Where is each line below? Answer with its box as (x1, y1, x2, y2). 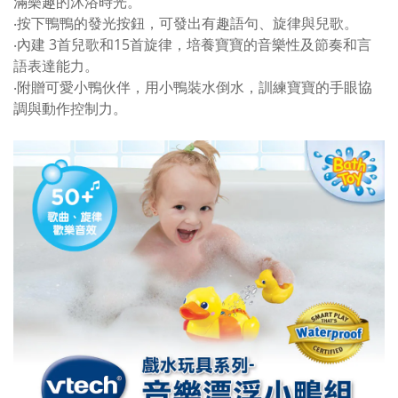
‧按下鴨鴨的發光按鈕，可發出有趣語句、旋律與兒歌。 (13, 13, 358, 33)
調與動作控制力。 (13, 99, 127, 118)
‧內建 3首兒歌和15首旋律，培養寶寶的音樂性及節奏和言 (13, 35, 371, 54)
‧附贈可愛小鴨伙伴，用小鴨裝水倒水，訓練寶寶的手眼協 (13, 77, 372, 97)
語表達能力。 (13, 56, 99, 76)
